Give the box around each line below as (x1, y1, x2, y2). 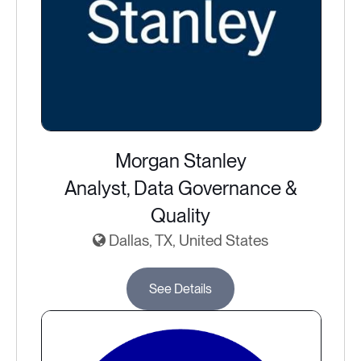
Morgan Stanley (114, 149, 247, 173)
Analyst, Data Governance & (64, 176, 297, 201)
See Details (149, 281, 212, 297)
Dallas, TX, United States (106, 231, 268, 251)
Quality (151, 204, 210, 228)
